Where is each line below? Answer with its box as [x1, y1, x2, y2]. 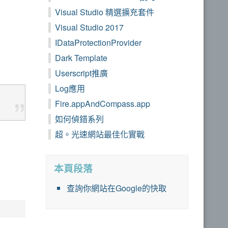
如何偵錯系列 [55, 113, 104, 125]
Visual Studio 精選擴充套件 [55, 6, 154, 18]
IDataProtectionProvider [55, 37, 141, 49]
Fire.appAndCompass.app [55, 98, 150, 110]
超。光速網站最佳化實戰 [55, 128, 145, 140]
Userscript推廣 [55, 67, 108, 79]
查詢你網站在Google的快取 [67, 182, 166, 194]
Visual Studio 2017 [55, 21, 124, 34]
